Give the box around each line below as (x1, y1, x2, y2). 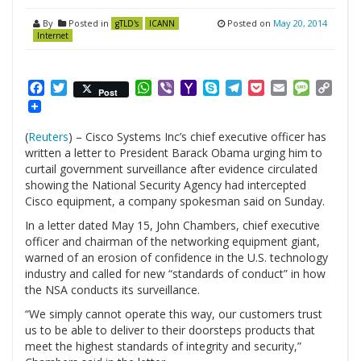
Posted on (225, 17, 273, 29)
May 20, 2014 (273, 17, 327, 29)
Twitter (67, 79, 111, 97)
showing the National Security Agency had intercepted (25, 177, 306, 193)
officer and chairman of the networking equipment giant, (25, 234, 320, 250)
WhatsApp (151, 79, 214, 97)
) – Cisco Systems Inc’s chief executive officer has (68, 129, 326, 145)
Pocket (264, 79, 305, 97)
